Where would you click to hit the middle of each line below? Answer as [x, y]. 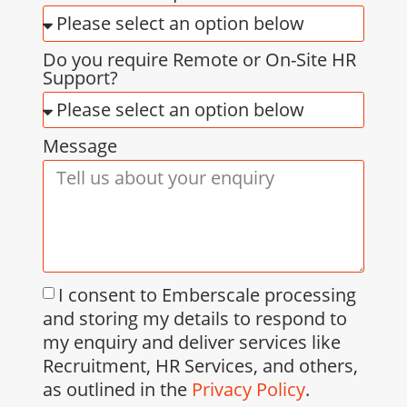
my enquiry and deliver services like [192, 342]
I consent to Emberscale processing [208, 294]
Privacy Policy [249, 389]
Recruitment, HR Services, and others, [201, 365]
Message [80, 146]
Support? [81, 78]
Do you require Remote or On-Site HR [200, 60]
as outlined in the [118, 389]
